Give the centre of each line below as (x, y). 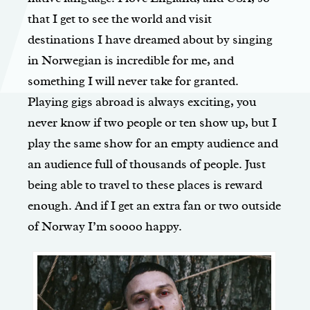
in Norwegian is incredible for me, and (131, 61)
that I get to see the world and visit (120, 19)
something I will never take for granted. (133, 81)
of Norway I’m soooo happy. (105, 227)
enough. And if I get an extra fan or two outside (154, 206)
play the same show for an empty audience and (153, 144)
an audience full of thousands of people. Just (147, 164)
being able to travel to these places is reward (145, 185)
